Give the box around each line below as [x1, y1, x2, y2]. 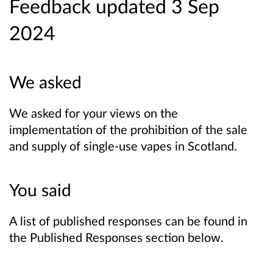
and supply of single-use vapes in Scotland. [9, 138, 237, 153]
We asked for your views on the [9, 105, 178, 120]
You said [9, 179, 71, 200]
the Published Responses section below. [9, 230, 224, 245]
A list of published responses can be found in [9, 213, 247, 229]
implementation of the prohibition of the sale [9, 122, 247, 136]
